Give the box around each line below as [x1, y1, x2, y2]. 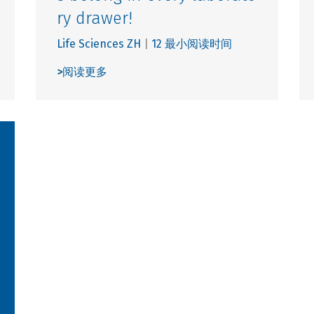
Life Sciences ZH [56, 36, 141, 50]
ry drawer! [56, 8, 132, 28]
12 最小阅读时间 [151, 36, 232, 50]
